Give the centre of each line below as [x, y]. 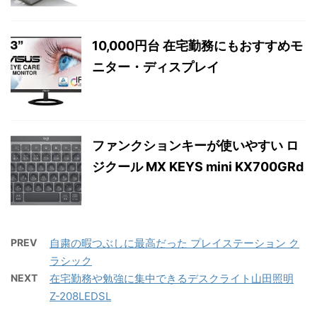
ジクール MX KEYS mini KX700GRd [198, 166]
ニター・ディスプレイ [156, 67]
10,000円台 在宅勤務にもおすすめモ [197, 45]
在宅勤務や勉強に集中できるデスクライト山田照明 [172, 278]
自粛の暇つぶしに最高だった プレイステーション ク [174, 243]
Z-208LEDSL [80, 296]
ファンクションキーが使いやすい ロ [195, 145]
